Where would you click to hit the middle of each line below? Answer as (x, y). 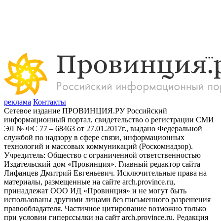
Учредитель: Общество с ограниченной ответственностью (102, 155)
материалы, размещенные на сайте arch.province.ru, (90, 182)
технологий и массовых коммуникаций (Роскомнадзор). (98, 147)
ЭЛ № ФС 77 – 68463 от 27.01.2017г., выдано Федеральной (103, 129)
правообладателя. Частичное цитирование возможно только (105, 209)
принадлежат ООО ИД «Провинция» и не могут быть (95, 191)
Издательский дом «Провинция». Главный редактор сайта (102, 164)
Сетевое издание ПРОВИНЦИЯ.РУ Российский (86, 111)
